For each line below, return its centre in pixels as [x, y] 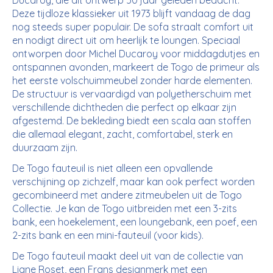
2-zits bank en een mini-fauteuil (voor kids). [108, 235]
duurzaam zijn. [46, 147]
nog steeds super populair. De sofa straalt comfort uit [133, 27]
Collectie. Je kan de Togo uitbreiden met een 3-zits [125, 208]
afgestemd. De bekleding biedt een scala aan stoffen [132, 120]
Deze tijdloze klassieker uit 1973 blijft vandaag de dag [131, 13]
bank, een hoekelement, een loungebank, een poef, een [135, 222]
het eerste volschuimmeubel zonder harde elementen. [132, 80]
